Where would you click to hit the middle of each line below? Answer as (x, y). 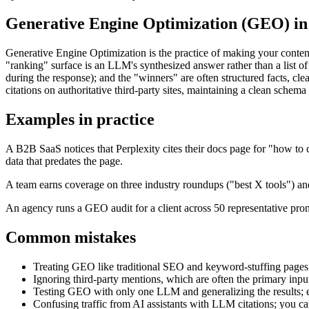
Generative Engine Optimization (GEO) (148, 24)
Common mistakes (71, 238)
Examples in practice (80, 120)
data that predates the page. (64, 161)
